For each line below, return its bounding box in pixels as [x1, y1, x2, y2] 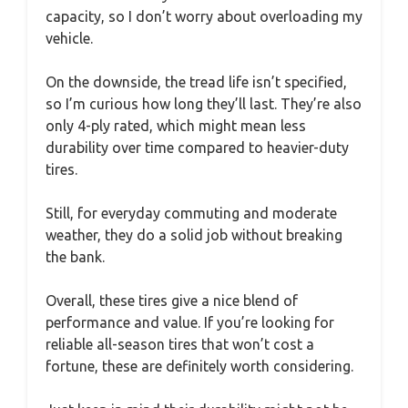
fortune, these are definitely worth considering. [46, 357, 353, 374]
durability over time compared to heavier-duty [46, 138, 349, 156]
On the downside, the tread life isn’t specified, [46, 73, 347, 90]
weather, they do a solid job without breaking [46, 226, 342, 243]
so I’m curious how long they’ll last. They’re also [46, 95, 362, 112]
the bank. [46, 248, 105, 265]
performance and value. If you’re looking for [46, 313, 334, 331]
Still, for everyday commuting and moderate [46, 204, 337, 221]
